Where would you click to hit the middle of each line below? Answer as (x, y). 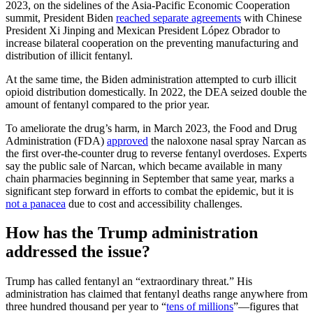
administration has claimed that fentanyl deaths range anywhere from (156, 294)
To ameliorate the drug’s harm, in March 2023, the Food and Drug (151, 128)
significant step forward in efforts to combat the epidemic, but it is (150, 191)
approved (128, 140)
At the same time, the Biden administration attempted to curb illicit (151, 79)
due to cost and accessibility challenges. (154, 203)
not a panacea (36, 203)
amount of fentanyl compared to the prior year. (108, 104)
